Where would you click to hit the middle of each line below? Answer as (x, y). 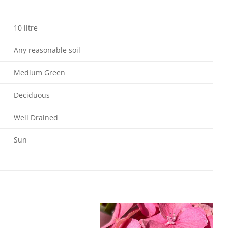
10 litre (25, 27)
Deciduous (32, 95)
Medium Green (39, 72)
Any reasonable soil (47, 50)
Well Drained (36, 117)
